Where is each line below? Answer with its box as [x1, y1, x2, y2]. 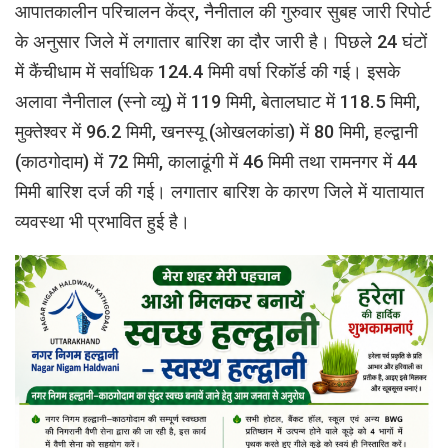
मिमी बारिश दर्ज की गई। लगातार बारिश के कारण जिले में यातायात [15, 180, 424, 202]
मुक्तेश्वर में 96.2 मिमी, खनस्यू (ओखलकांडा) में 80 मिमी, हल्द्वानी [15, 120, 418, 142]
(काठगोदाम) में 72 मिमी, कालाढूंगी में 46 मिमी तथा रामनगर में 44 [15, 150, 417, 172]
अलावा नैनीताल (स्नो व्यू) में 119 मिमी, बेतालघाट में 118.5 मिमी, [15, 90, 420, 112]
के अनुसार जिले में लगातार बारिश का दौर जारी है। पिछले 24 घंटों [15, 30, 427, 52]
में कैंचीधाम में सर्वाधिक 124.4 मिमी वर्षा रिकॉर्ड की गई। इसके [15, 60, 400, 82]
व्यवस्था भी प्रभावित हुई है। [15, 210, 195, 232]
